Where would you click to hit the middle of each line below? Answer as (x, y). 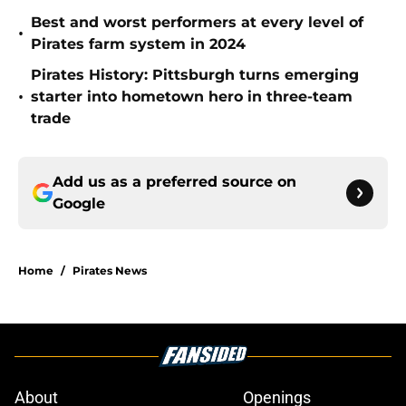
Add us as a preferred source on (174, 182)
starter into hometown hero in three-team (192, 97)
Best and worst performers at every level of (197, 23)
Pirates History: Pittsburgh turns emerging (195, 75)
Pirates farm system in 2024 (138, 44)
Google (79, 204)
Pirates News (110, 271)
